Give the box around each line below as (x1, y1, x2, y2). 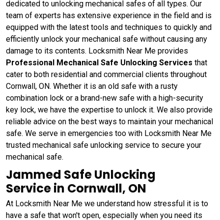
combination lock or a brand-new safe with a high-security (6, 93, 203, 103)
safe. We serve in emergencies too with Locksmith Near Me (6, 128, 212, 138)
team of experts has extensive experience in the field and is (6, 10, 212, 20)
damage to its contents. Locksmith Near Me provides (6, 46, 188, 55)
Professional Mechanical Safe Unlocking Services (6, 57, 192, 67)
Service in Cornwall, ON (6, 180, 146, 196)
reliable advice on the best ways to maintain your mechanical (6, 116, 213, 126)
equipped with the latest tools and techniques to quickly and (6, 22, 212, 32)
